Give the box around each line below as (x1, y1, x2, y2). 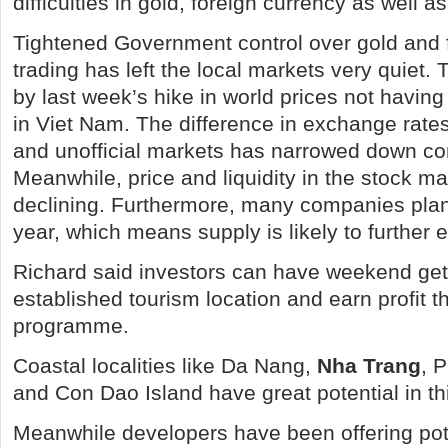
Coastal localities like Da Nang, (13, 354, 317, 377)
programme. (13, 314, 129, 337)
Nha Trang (317, 354, 421, 377)
